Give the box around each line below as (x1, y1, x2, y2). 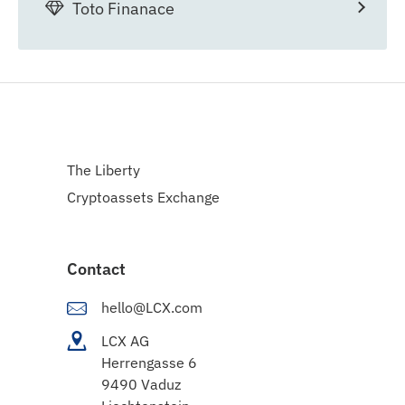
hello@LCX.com (101, 297, 202, 316)
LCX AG (101, 332, 149, 351)
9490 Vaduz (101, 375, 181, 394)
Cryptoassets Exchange (67, 187, 220, 206)
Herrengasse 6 (101, 353, 197, 372)
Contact (67, 258, 126, 279)
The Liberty (67, 160, 140, 179)
